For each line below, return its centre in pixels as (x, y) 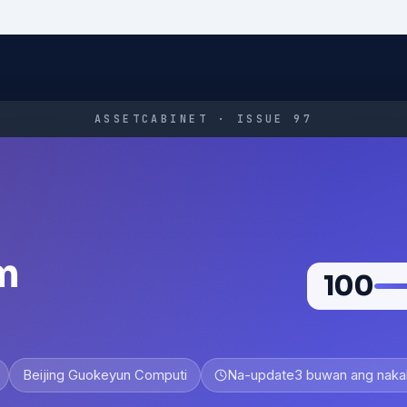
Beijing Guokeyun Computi (105, 375)
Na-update (261, 375)
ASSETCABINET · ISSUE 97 (203, 119)
